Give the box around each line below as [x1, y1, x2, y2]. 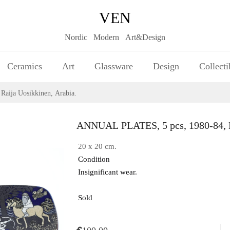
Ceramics [7, 61, 42, 71]
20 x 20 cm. [78, 142, 121, 151]
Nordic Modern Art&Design [65, 32, 165, 42]
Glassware [94, 61, 133, 71]
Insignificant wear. [78, 167, 137, 177]
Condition [78, 155, 110, 164]
